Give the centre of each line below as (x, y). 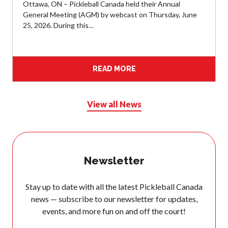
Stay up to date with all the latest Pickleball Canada (114, 187)
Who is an (28, 212)
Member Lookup (38, 79)
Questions (29, 197)
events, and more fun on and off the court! (114, 211)
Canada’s (26, 140)
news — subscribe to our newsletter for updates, (114, 199)
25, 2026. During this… (58, 25)
